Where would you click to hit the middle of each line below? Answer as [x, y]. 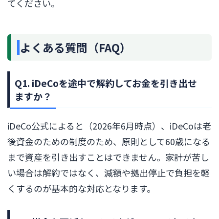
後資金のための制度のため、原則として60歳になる [109, 142]
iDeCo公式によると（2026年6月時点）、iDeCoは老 [109, 126]
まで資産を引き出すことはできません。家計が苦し [108, 157]
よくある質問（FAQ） [76, 48]
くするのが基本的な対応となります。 [81, 188]
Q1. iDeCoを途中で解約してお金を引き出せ [106, 83]
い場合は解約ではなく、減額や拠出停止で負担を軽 [109, 173]
